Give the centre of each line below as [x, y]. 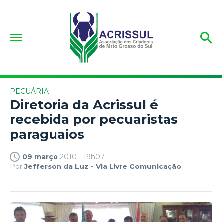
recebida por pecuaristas [94, 119]
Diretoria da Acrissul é [84, 104]
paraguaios [47, 134]
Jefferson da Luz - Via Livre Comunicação [103, 166]
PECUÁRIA [29, 91]
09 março [40, 156]
